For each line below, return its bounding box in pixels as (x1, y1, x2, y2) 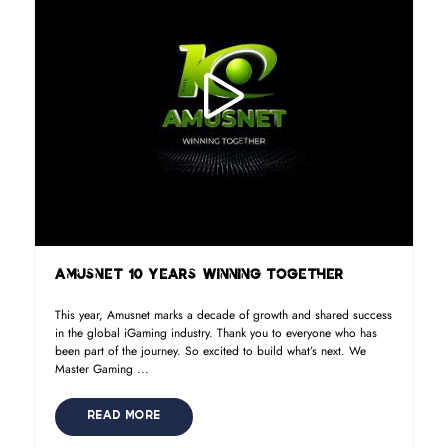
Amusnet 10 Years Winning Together (54, 269, 344, 282)
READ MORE (86, 411, 161, 422)
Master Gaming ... (54, 360, 149, 378)
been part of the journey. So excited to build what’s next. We (54, 342, 366, 360)
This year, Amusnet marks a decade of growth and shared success (54, 306, 392, 324)
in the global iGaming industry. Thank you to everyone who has (54, 324, 377, 342)
